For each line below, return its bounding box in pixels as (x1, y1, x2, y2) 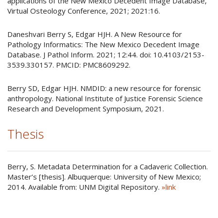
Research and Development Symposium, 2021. (7, 104, 164, 113)
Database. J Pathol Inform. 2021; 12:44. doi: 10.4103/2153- (7, 50, 204, 59)
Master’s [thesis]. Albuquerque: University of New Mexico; (7, 172, 201, 182)
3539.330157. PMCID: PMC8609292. (7, 60, 130, 70)
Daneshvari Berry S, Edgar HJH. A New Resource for (7, 29, 182, 39)
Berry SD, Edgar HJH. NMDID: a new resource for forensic (7, 83, 201, 93)
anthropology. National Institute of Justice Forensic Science (7, 93, 203, 103)
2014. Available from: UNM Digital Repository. (7, 182, 162, 192)
